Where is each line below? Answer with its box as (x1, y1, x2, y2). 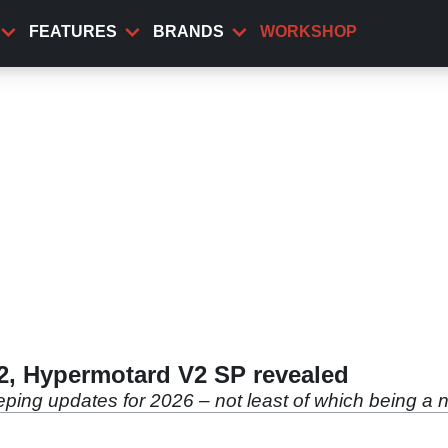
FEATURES (29, 23, 117, 40)
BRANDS (153, 23, 224, 40)
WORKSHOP (260, 23, 357, 40)
